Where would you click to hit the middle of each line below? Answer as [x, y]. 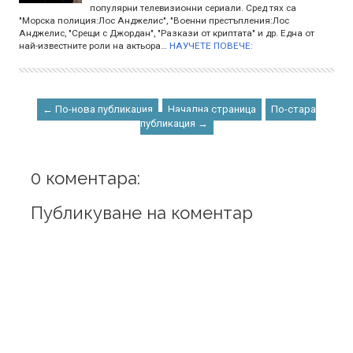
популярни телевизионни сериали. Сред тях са [193, 7]
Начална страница [212, 109]
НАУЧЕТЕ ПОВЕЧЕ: [211, 45]
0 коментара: [85, 178]
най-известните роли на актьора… [93, 45]
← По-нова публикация [98, 109]
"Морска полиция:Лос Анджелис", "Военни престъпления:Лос [154, 20]
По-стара [294, 109]
